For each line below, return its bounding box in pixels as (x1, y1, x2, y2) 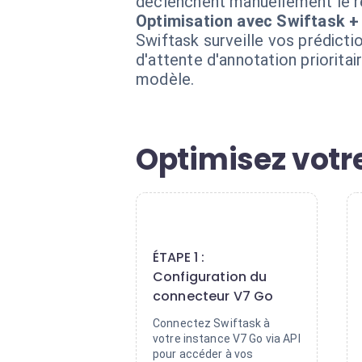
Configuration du (153, 267, 267, 286)
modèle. (136, 69, 195, 89)
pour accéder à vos (153, 347, 254, 360)
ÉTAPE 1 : (153, 248, 205, 267)
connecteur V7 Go (153, 287, 274, 305)
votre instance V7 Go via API (153, 332, 301, 345)
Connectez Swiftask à (153, 317, 271, 330)
